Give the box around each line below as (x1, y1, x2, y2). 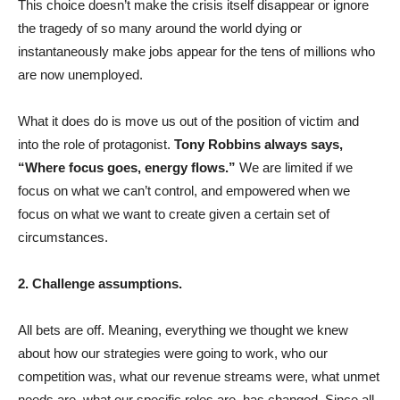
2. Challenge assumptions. (18, 276, 182, 291)
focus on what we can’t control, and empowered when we (18, 183, 350, 198)
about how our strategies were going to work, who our (18, 346, 328, 361)
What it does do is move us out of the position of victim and (18, 113, 359, 129)
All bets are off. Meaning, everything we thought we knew (18, 322, 348, 337)
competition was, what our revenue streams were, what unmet (18, 369, 379, 384)
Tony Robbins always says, (171, 137, 343, 152)
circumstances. (18, 229, 108, 245)
